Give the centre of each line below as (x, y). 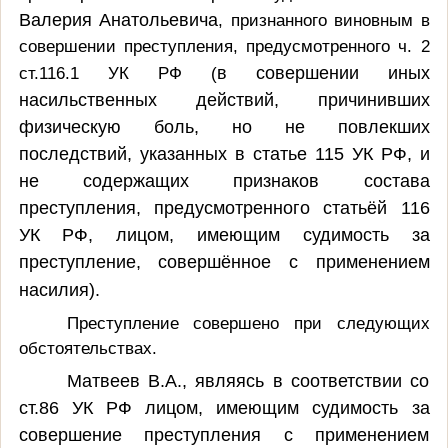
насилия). (59, 289)
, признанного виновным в (324, 19)
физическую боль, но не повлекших (224, 126)
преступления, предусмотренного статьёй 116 (224, 207)
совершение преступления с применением (224, 434)
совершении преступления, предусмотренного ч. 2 (224, 45)
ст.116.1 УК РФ (100, 72)
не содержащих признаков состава (224, 180)
